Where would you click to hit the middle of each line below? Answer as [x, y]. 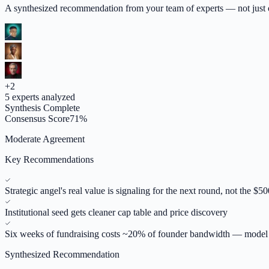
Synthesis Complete [42, 107]
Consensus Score [37, 118]
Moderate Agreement [45, 139]
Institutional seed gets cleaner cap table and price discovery [116, 212]
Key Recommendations [49, 159]
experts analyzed [42, 97]
